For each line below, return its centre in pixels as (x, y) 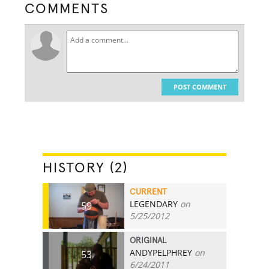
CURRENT (149, 192)
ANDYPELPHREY (161, 252)
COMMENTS (67, 9)
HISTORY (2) (86, 168)
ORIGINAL (148, 240)
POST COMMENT (200, 86)
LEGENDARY (154, 204)
